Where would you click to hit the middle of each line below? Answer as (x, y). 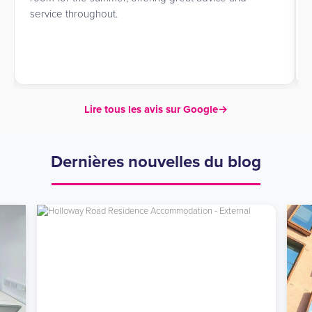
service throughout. (74, 14)
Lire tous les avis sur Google (151, 110)
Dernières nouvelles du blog (156, 162)
